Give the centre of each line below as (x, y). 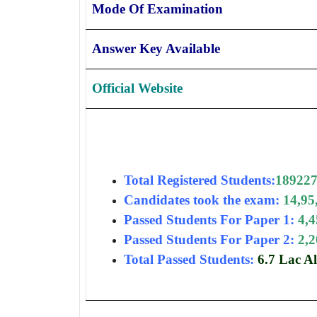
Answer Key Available (156, 49)
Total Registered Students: (200, 180)
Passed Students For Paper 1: (209, 220)
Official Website (137, 88)
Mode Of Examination (157, 9)
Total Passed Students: (189, 260)
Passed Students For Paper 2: (209, 240)
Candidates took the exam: (202, 200)
